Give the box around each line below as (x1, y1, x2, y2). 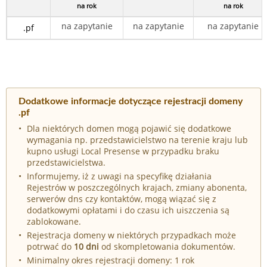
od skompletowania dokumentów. (99, 241, 235, 253)
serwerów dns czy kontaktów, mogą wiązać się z (27, 193, 216, 204)
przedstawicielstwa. (27, 156, 105, 168)
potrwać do (27, 241, 74, 253)
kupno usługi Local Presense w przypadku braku (27, 145, 219, 157)
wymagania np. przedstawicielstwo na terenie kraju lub (27, 133, 248, 145)
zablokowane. (27, 215, 81, 227)
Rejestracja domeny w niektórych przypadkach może (27, 229, 236, 241)
